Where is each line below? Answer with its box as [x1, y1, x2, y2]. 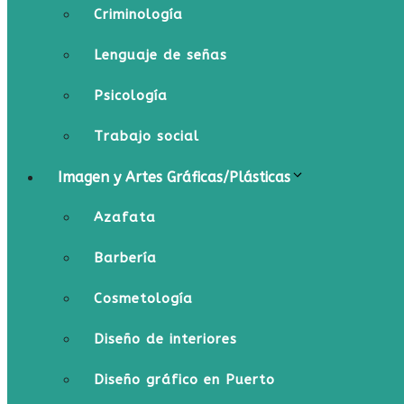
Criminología [94, 6, 183, 23]
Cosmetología [94, 290, 193, 307]
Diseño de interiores [94, 331, 237, 347]
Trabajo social [94, 128, 199, 144]
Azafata [94, 209, 156, 225]
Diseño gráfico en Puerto [94, 372, 275, 388]
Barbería [94, 250, 157, 266]
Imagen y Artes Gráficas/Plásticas [58, 169, 290, 186]
